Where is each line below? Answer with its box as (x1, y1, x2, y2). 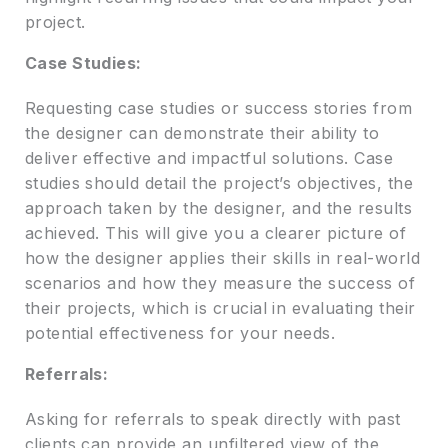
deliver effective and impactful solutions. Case (24, 148, 394, 169)
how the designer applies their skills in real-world (24, 248, 421, 269)
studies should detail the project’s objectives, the (24, 173, 414, 194)
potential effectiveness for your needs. (24, 323, 336, 344)
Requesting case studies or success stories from (24, 98, 413, 119)
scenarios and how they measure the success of (24, 273, 416, 294)
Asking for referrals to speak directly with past (24, 409, 401, 430)
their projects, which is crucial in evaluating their (24, 298, 416, 319)
